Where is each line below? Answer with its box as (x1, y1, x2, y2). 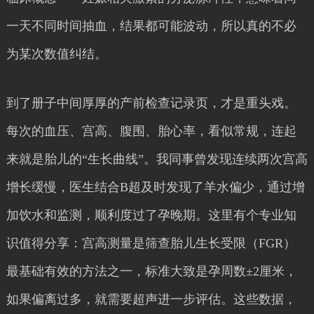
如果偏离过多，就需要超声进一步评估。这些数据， (6, 292, 296, 306)
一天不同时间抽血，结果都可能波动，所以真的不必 (6, 19, 296, 33)
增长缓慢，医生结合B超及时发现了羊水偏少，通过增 (6, 180, 305, 194)
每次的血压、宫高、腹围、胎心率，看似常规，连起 (6, 124, 296, 138)
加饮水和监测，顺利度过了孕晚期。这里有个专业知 (6, 208, 296, 222)
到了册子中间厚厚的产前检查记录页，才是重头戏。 (6, 96, 296, 110)
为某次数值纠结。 (6, 47, 107, 61)
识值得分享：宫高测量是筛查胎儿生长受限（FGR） (6, 236, 296, 250)
